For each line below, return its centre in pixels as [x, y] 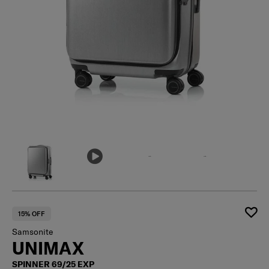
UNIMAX [48, 248]
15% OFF [32, 214]
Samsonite [32, 232]
